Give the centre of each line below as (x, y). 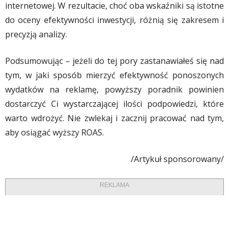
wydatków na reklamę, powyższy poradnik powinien (114, 89)
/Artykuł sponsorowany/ (177, 159)
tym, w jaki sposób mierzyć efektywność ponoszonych (114, 75)
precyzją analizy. (36, 34)
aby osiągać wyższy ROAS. (54, 132)
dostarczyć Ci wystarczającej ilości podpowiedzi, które (114, 104)
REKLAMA (114, 185)
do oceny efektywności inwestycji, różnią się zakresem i (114, 20)
